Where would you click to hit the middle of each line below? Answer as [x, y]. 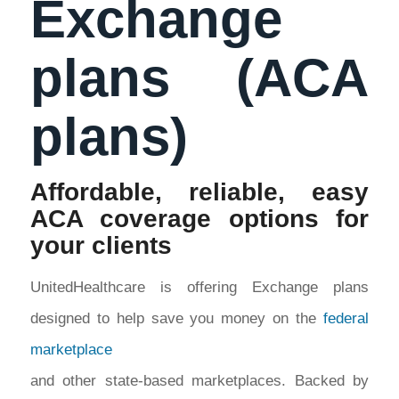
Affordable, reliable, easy [199, 191]
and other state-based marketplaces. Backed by [199, 381]
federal [346, 319]
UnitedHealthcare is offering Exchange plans [199, 288]
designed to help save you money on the [177, 319]
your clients [101, 245]
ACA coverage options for [199, 218]
